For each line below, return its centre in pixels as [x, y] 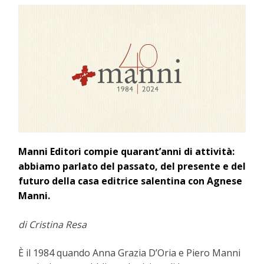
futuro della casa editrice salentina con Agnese [130, 181]
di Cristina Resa [52, 225]
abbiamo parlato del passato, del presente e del [132, 166]
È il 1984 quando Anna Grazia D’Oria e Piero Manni [129, 253]
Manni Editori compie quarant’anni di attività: [126, 152]
